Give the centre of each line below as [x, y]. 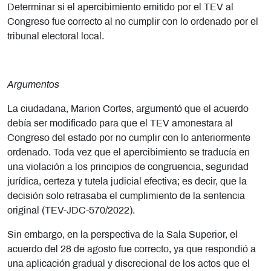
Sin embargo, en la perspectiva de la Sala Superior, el [122, 235]
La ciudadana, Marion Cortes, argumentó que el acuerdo [128, 109]
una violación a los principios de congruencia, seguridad [128, 167]
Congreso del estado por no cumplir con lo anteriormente [129, 138]
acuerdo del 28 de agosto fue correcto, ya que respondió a [132, 249]
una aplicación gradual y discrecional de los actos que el [129, 264]
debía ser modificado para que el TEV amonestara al [120, 123]
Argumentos [33, 85]
